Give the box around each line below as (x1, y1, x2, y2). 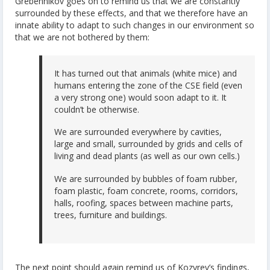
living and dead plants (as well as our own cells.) (54, 150, 240, 162)
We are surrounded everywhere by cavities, (54, 126, 222, 138)
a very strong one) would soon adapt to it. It (54, 91, 227, 103)
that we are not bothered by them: (15, 31, 149, 43)
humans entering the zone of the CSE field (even (54, 79, 242, 91)
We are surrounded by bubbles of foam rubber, (54, 172, 237, 184)
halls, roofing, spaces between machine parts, (54, 196, 233, 209)
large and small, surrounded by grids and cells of (54, 138, 242, 150)
